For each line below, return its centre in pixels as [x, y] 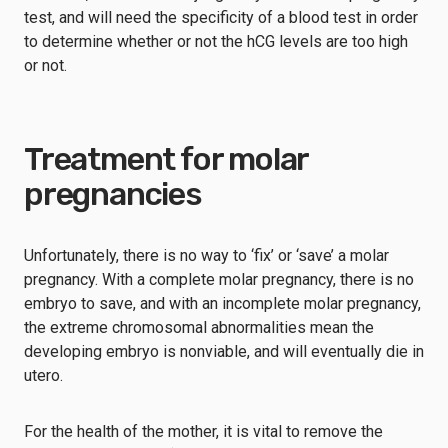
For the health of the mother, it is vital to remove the [203, 431]
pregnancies [113, 194]
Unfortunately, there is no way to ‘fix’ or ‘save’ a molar [206, 255]
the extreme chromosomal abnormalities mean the [199, 327]
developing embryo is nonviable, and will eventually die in [224, 351]
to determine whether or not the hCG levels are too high [216, 41]
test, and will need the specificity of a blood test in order [221, 17]
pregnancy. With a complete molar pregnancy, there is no [219, 279]
